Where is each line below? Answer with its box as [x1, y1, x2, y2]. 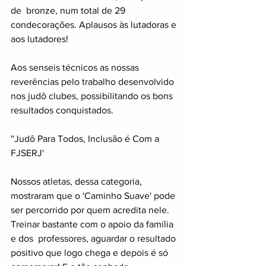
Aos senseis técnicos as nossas [11, 62, 141, 72]
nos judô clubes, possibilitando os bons [11, 91, 175, 101]
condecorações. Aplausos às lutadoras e [11, 20, 179, 30]
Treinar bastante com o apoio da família [11, 219, 176, 229]
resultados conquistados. [11, 105, 113, 115]
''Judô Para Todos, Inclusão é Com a [11, 134, 161, 144]
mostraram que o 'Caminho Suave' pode [11, 191, 178, 201]
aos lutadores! [11, 34, 73, 44]
